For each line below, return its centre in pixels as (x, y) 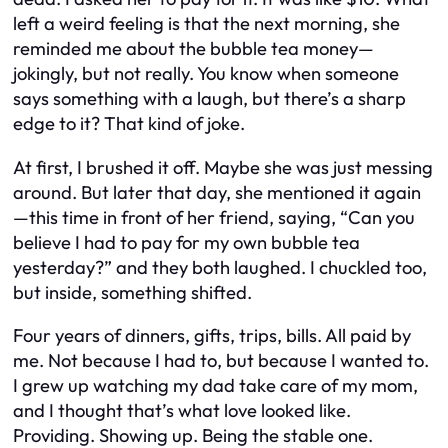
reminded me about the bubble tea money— (193, 49)
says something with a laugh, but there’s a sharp (209, 99)
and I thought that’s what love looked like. (182, 411)
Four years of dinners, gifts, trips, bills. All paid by (212, 336)
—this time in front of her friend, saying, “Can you (214, 217)
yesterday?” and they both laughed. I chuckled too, (220, 267)
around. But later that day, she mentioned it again (217, 192)
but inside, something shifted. (132, 292)
